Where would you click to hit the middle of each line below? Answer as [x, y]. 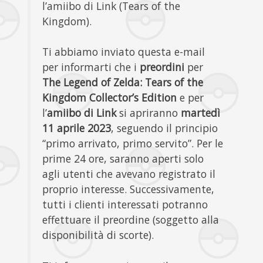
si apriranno [149, 113]
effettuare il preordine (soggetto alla [131, 220]
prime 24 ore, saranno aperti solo [123, 159]
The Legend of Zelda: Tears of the [123, 82]
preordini [162, 67]
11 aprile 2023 [77, 128]
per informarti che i [91, 67]
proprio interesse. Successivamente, [129, 189]
